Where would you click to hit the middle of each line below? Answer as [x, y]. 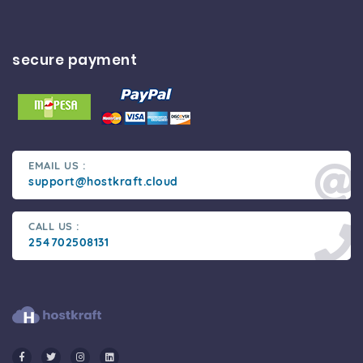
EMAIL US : [57, 165]
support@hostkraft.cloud [103, 181]
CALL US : [54, 226]
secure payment [75, 60]
